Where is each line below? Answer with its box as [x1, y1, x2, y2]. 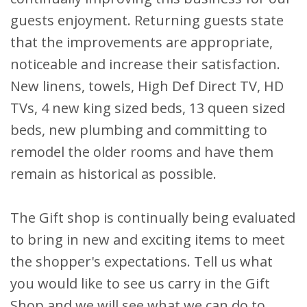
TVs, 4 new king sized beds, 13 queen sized [10, 98, 285, 117]
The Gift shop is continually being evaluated [10, 208, 295, 227]
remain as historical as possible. [10, 164, 217, 183]
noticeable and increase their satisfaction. [10, 54, 280, 73]
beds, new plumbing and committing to [10, 120, 267, 139]
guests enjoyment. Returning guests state [10, 10, 284, 29]
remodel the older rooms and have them [10, 142, 273, 161]
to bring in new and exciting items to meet [10, 230, 285, 249]
